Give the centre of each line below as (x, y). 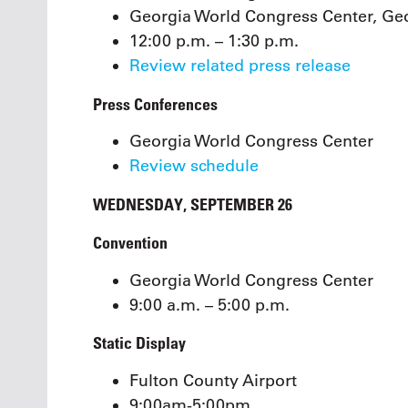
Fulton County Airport (213, 380)
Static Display (139, 343)
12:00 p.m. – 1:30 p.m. (214, 41)
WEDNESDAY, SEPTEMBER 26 (193, 204)
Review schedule (194, 166)
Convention (130, 243)
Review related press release (240, 66)
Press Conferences (155, 103)
